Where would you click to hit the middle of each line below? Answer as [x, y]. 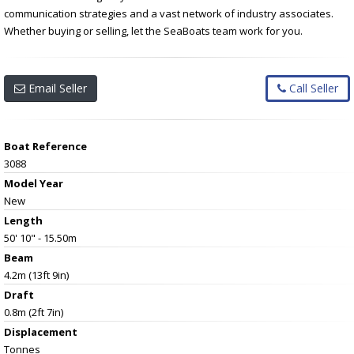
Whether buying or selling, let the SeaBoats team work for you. [153, 30]
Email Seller [56, 88]
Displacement [41, 331]
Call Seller [312, 88]
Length [23, 220]
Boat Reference [45, 146]
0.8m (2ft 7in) [34, 312]
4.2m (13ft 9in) [36, 275]
